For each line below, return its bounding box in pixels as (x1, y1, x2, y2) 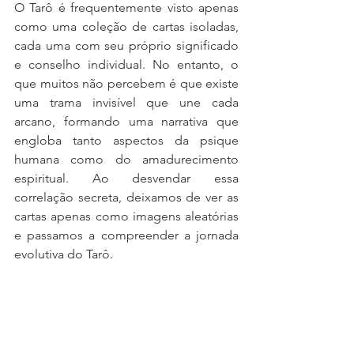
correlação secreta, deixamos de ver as (14, 190, 239, 205)
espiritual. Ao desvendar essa (14, 171, 239, 186)
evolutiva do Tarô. (14, 247, 116, 262)
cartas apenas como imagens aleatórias (14, 209, 239, 224)
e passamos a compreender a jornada (14, 228, 239, 243)
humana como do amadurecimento (14, 152, 239, 167)
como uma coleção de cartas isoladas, (14, 19, 239, 34)
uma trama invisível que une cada (14, 95, 239, 110)
